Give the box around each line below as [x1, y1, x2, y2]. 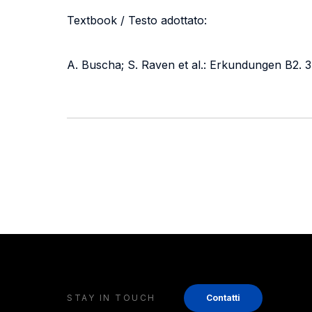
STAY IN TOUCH [67, 292, 156, 303]
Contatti [205, 292, 240, 303]
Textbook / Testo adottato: [67, 13, 207, 27]
